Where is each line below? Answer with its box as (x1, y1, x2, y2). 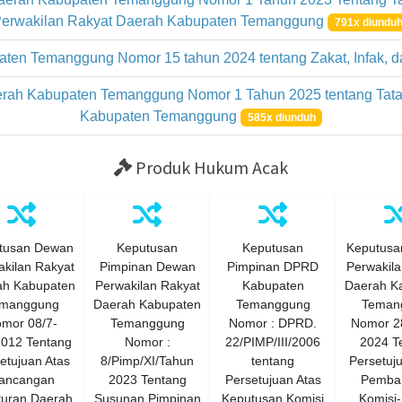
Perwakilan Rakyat (94, 278, 200, 293)
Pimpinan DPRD (227, 259, 319, 274)
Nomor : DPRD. (229, 316, 317, 330)
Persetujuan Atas (224, 372, 321, 387)
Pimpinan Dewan (99, 259, 196, 274)
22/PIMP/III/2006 (225, 335, 320, 349)
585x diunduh (247, 111, 316, 124)
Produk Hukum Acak (132, 156, 288, 179)
